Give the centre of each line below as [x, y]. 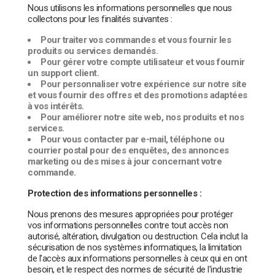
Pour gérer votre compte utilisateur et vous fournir [143, 62]
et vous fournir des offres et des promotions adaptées [137, 95]
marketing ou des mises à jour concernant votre [125, 161]
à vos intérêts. [56, 106]
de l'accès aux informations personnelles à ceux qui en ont [137, 258]
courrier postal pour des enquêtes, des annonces [128, 150]
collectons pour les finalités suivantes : [100, 19]
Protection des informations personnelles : [114, 193]
